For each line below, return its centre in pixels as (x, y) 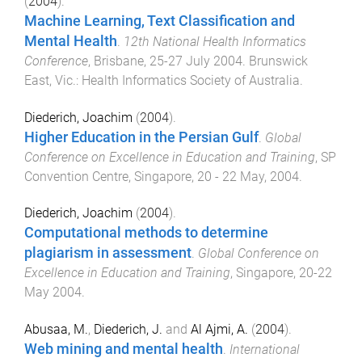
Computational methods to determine (146, 233)
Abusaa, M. (56, 330)
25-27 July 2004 (196, 61)
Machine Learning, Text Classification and (160, 21)
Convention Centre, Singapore (108, 176)
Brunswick (278, 61)
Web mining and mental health (124, 349)
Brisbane (119, 61)
